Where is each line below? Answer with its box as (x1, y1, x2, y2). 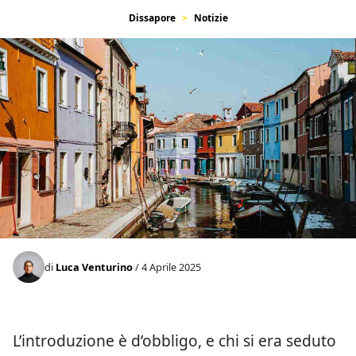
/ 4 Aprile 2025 (133, 259, 201, 274)
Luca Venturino (56, 259, 133, 274)
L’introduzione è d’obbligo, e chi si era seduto (13, 330, 336, 351)
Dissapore (128, 11, 176, 25)
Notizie (193, 11, 228, 25)
